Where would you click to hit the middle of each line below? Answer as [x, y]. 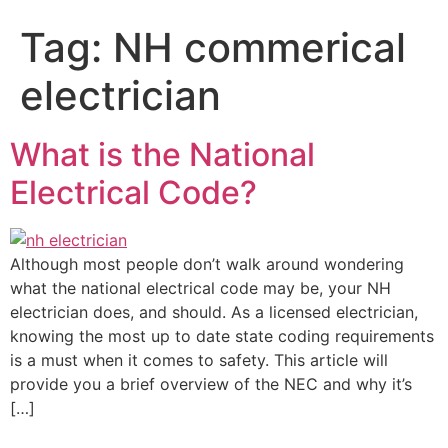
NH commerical [259, 47]
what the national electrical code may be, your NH [200, 288]
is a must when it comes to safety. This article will [199, 360]
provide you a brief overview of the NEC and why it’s [211, 384]
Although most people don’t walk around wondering [207, 264]
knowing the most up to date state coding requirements [222, 336]
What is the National [162, 154]
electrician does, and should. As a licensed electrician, [214, 312]
